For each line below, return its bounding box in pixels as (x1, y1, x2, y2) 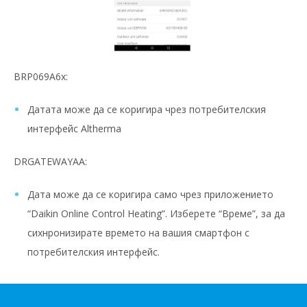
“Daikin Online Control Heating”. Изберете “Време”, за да (27, 207, 285, 221)
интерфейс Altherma (27, 122, 121, 136)
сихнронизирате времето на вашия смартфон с (27, 226, 249, 240)
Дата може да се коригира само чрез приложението (27, 188, 273, 201)
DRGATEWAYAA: (14, 155, 87, 169)
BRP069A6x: (14, 70, 68, 84)
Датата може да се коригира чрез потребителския (27, 103, 266, 116)
